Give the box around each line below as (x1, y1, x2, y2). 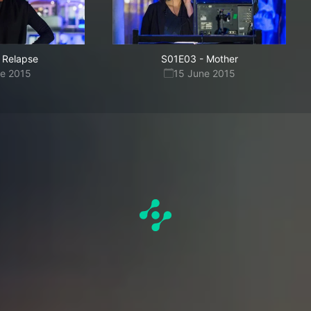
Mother (205, 53, 238, 65)
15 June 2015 (173, 67, 235, 79)
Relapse (2, 53, 38, 65)
